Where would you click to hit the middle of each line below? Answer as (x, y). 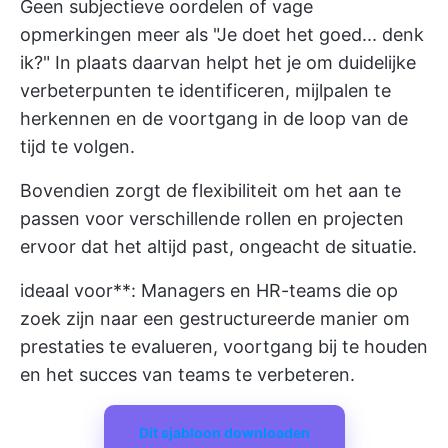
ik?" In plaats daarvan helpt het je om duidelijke (218, 62)
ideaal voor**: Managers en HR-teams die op (209, 290)
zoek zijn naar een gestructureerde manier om (215, 318)
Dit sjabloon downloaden (224, 432)
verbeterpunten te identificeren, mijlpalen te (205, 90)
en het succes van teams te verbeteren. (187, 374)
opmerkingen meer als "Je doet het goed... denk (222, 34)
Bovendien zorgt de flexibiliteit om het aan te (210, 190)
